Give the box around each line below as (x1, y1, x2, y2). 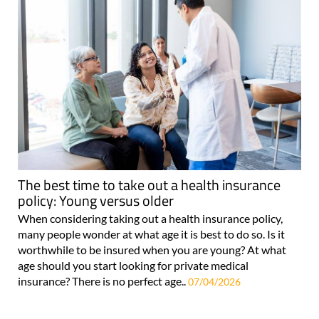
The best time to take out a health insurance (18, 174, 281, 197)
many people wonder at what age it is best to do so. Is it (18, 227, 285, 241)
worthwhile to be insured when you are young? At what (18, 243, 286, 257)
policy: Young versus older (18, 189, 174, 212)
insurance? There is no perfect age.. (18, 274, 188, 288)
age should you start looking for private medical (18, 258, 249, 273)
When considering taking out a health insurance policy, (18, 211, 283, 226)
